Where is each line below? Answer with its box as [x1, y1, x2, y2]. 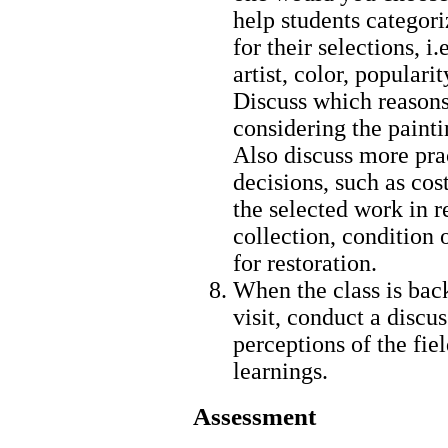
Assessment [193, 403, 316, 431]
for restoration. [233, 249, 377, 276]
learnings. [233, 357, 328, 384]
